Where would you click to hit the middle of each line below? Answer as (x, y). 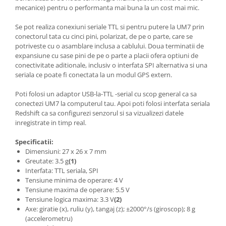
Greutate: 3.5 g (47, 161)
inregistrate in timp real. (51, 123)
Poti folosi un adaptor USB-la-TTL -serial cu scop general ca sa (106, 94)
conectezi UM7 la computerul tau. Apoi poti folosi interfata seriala (112, 104)
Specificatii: (34, 142)
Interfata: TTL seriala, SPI (62, 171)
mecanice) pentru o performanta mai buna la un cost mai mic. (107, 8)
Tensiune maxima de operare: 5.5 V (77, 190)
